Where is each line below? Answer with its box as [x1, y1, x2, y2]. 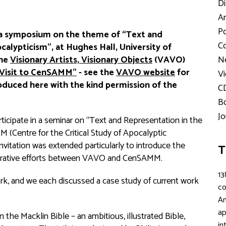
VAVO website [116, 65, 175, 80]
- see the [77, 65, 116, 80]
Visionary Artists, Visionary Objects [10, 52, 152, 68]
